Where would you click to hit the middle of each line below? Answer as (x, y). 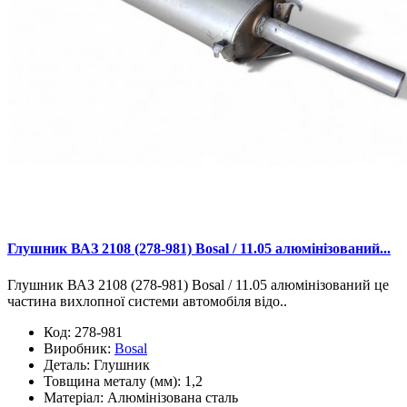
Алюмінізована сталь (173, 397)
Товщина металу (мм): (112, 381)
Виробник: (79, 348)
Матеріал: (74, 397)
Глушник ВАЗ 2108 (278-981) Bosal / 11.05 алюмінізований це (198, 284)
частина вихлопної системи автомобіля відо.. (147, 301)
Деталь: (67, 364)
